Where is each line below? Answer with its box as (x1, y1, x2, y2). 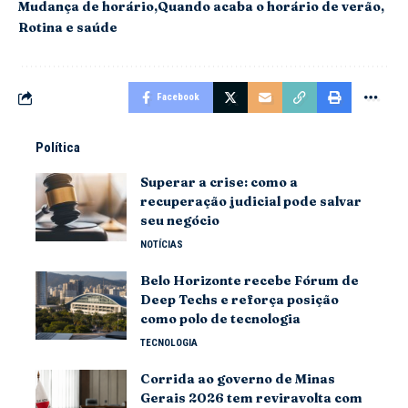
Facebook (157, 91, 199, 103)
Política (36, 139, 80, 156)
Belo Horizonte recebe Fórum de (140, 272, 359, 289)
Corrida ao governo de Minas (140, 371, 335, 387)
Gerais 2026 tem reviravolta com (140, 390, 362, 406)
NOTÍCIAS (140, 239, 183, 250)
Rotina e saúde (18, 19, 117, 36)
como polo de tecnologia (140, 311, 301, 327)
